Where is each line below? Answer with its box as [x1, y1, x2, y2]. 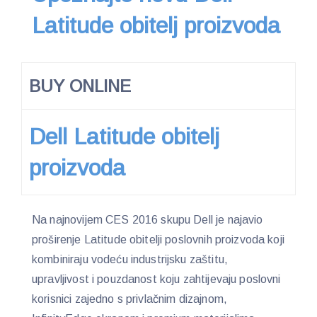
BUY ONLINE [29, 76, 131, 96]
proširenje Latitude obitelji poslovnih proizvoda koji [32, 233, 284, 246]
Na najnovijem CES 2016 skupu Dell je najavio [32, 213, 263, 226]
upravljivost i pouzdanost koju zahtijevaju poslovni [32, 272, 281, 285]
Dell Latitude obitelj [29, 123, 219, 149]
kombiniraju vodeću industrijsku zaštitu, [32, 253, 228, 265]
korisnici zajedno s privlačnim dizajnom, [32, 292, 227, 305]
